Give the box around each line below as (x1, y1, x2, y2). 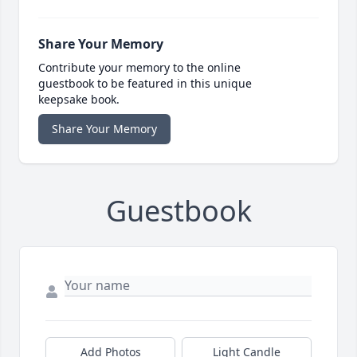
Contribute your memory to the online (38, 60, 241, 76)
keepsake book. (38, 92, 120, 108)
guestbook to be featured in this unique (38, 76, 252, 92)
